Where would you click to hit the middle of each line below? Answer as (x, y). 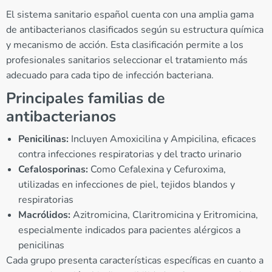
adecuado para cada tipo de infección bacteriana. (110, 75)
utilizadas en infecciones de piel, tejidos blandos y (127, 184)
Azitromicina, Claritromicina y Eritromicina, (164, 215)
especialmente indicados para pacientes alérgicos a (129, 230)
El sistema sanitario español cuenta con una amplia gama (130, 14)
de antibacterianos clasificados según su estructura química (135, 29)
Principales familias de (86, 98)
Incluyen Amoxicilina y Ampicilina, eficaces (162, 139)
